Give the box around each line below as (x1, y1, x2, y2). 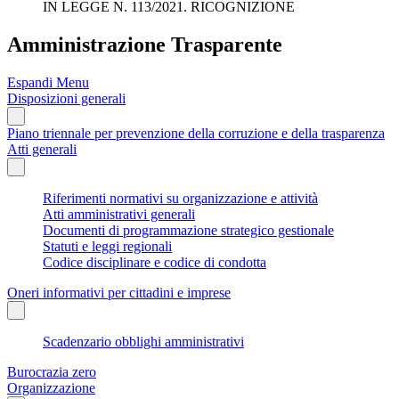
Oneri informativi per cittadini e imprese (7, 284, 231, 300)
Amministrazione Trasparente (7, 32, 282, 56)
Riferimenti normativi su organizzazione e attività (43, 190, 318, 206)
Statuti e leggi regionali (43, 238, 172, 254)
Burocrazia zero (7, 363, 96, 379)
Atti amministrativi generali (43, 206, 195, 222)
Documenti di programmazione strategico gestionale (43, 222, 334, 238)
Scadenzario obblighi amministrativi (43, 333, 244, 349)
